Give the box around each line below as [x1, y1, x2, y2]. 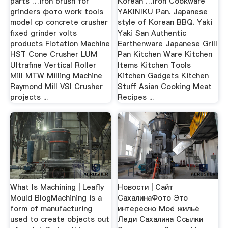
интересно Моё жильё [118, 204, 200, 214]
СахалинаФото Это [118, 193, 188, 203]
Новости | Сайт [118, 182, 174, 192]
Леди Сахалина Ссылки [118, 214, 204, 224]
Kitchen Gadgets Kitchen [118, 70, 209, 81]
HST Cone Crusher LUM [10, 49, 97, 60]
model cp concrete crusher [10, 17, 108, 27]
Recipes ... [118, 92, 154, 102]
